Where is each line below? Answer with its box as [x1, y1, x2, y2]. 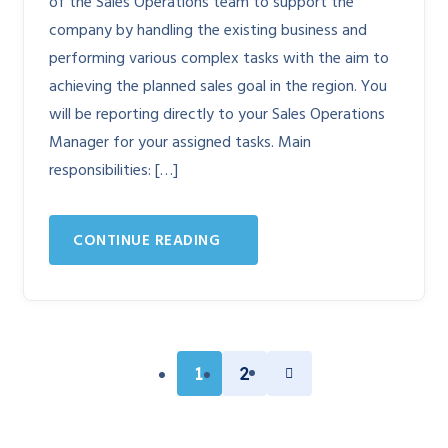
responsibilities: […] [49, 158, 178, 184]
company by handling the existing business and [49, 18, 367, 44]
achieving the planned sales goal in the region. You [49, 74, 387, 100]
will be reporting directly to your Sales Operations [49, 102, 385, 128]
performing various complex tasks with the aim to [49, 46, 389, 72]
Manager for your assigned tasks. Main [49, 130, 311, 156]
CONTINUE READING [73, 229, 220, 253]
